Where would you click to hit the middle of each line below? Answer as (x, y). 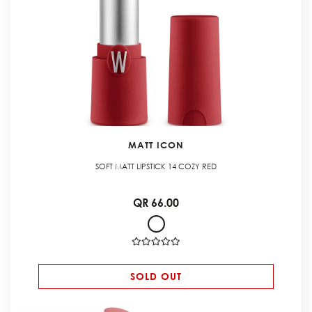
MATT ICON (156, 145)
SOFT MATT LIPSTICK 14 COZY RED (156, 167)
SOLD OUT (156, 276)
